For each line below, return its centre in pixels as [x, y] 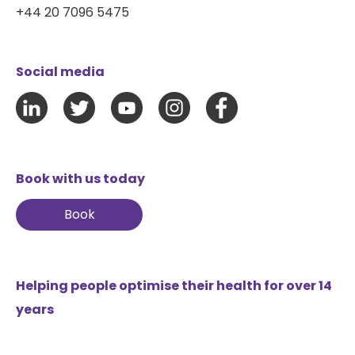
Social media [60, 72]
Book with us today [80, 178]
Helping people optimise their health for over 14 [174, 285]
